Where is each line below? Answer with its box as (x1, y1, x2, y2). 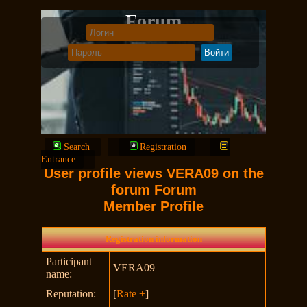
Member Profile (103, 199, 204, 214)
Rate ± (116, 288, 145, 299)
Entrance (41, 154, 76, 164)
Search (61, 142, 93, 152)
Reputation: (45, 288, 96, 299)
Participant (45, 256, 92, 267)
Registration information (105, 234, 202, 244)
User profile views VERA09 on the (43, 166, 264, 181)
